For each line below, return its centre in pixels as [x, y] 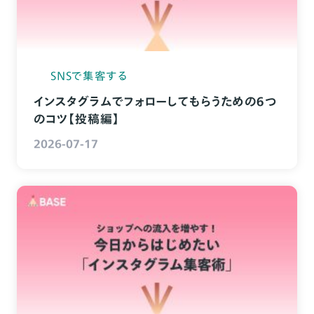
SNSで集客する [89, 76]
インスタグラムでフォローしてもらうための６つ [155, 101]
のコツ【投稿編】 [76, 118]
